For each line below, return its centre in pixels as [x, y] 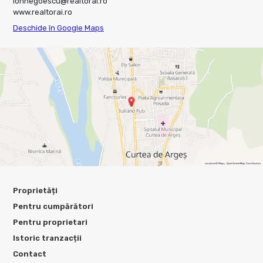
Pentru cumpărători [53, 207]
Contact [30, 254]
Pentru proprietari [50, 222]
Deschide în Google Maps [58, 28]
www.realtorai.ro [43, 12]
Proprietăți [35, 191]
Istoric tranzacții [47, 238]
